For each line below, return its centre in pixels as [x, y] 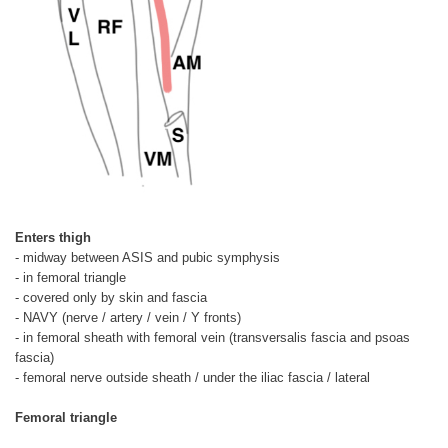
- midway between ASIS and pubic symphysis [147, 258]
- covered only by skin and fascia [111, 298]
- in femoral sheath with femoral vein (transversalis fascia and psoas [212, 338]
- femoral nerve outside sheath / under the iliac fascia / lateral [192, 378]
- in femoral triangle [70, 278]
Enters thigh [53, 238]
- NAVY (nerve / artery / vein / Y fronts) [128, 318]
